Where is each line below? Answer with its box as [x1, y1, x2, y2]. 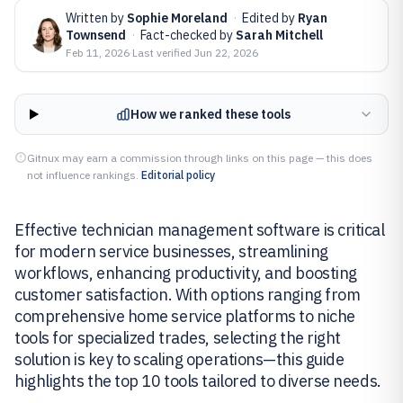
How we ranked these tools [130, 106, 291, 122]
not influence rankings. [27, 168, 139, 182]
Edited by [242, 10, 298, 26]
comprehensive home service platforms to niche [14, 306, 355, 327]
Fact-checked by [140, 27, 236, 43]
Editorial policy [141, 168, 215, 182]
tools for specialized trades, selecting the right [14, 327, 341, 348]
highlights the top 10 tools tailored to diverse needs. [14, 371, 381, 391]
